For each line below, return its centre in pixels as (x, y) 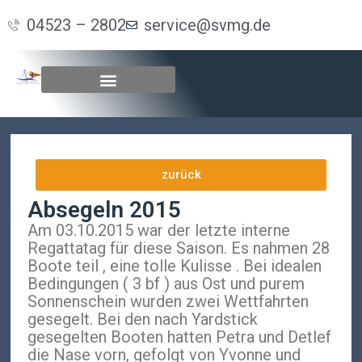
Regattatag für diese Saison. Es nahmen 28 (179, 248)
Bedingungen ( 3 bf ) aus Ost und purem (166, 284)
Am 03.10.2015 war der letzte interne (159, 231)
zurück (181, 175)
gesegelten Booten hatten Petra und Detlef (180, 337)
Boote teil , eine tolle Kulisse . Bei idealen (175, 266)
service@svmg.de (207, 25)
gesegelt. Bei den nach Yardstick (143, 320)
